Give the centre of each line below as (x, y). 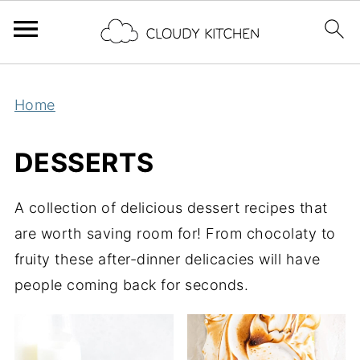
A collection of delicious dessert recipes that (171, 208)
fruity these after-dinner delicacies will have (167, 259)
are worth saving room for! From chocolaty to (175, 233)
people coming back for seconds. (131, 285)
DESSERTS (84, 163)
